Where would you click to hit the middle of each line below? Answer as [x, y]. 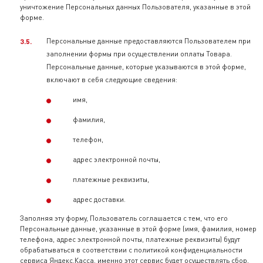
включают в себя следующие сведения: [112, 80]
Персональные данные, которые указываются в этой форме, [146, 67]
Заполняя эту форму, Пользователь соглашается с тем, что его [124, 218]
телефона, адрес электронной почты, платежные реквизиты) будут [130, 239]
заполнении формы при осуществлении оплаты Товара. [139, 54]
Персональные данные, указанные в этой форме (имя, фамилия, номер [138, 229]
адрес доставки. [99, 199]
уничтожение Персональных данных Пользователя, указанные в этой [135, 7]
